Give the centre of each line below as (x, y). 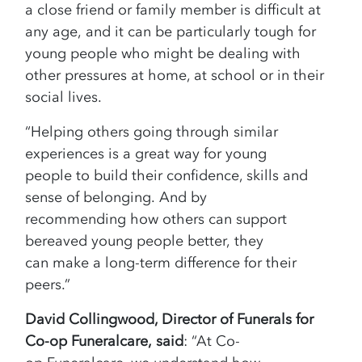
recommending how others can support (156, 219)
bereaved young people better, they (145, 241)
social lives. (68, 97)
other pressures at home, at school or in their (175, 76)
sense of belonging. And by (116, 198)
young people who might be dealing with (163, 54)
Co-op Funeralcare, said (105, 341)
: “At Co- (212, 341)
